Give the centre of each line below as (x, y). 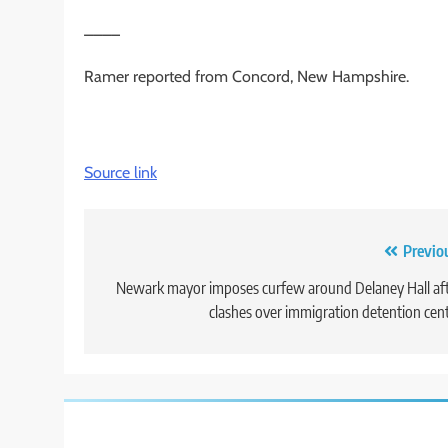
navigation (157, 291)
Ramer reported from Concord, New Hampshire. (246, 76)
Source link (120, 172)
